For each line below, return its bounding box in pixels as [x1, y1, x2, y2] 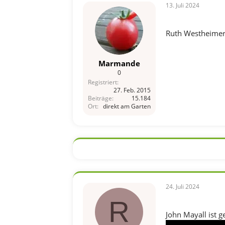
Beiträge [87, 94, 112, 102]
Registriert [87, 78, 117, 86]
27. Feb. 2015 [113, 86, 151, 94]
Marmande [98, 58, 140, 68]
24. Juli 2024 [165, 182, 199, 191]
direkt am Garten [102, 102, 151, 110]
